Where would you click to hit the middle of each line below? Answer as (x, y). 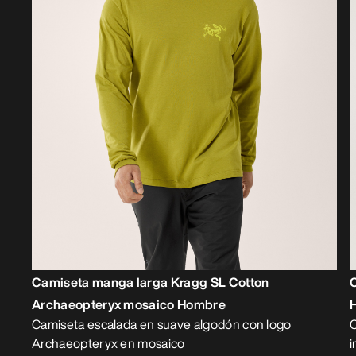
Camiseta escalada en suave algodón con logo (162, 324)
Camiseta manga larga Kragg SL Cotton (151, 282)
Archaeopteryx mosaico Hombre (129, 304)
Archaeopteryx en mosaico (108, 343)
